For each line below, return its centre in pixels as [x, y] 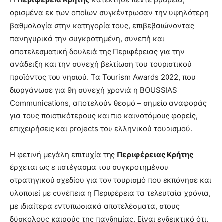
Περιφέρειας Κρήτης [155, 154]
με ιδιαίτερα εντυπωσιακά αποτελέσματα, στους [95, 206]
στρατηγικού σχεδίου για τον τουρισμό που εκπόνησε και [111, 180]
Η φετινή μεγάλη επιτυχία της [63, 154]
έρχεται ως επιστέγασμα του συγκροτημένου [89, 167]
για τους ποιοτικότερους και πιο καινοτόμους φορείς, [104, 115]
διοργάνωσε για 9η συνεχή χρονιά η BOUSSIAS [94, 90]
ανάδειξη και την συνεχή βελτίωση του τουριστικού [101, 64]
